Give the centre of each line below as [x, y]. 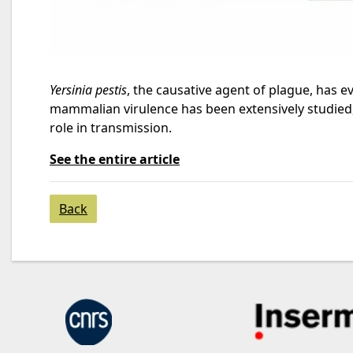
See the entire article [115, 160]
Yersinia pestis [88, 90]
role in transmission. [111, 128]
